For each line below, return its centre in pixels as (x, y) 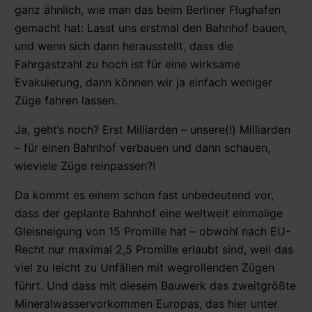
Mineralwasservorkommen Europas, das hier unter (146, 303)
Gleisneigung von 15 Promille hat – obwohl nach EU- (153, 231)
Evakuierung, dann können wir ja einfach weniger (143, 82)
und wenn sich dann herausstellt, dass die (124, 46)
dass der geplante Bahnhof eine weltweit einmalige (149, 213)
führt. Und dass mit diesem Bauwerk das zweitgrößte (155, 285)
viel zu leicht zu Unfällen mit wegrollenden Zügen (145, 267)
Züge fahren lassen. (66, 100)
